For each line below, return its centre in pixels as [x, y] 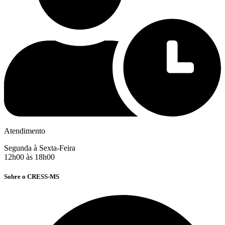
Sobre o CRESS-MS [32, 176]
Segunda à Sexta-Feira [40, 148]
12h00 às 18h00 [29, 157]
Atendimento [25, 131]
